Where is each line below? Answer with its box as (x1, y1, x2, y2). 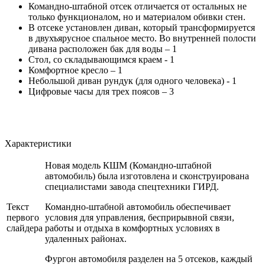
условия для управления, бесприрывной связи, (45, 212, 234, 222)
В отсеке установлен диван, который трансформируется (28, 22, 255, 33)
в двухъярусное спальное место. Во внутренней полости (28, 33, 256, 43)
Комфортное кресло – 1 (28, 64, 122, 75)
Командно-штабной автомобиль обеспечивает (45, 201, 231, 212)
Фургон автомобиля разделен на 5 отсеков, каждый (45, 253, 253, 264)
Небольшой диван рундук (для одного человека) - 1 (28, 75, 237, 86)
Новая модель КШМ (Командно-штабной (45, 160, 212, 170)
